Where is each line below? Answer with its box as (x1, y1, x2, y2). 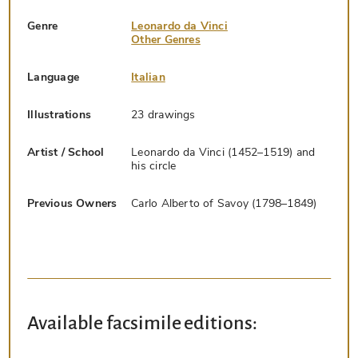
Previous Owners (27, 196, 117, 211)
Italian (131, 70, 165, 85)
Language (27, 70, 79, 85)
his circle (131, 158, 177, 173)
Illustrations (27, 107, 92, 122)
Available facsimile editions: (27, 312, 258, 333)
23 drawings (131, 107, 196, 122)
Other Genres (131, 32, 201, 47)
